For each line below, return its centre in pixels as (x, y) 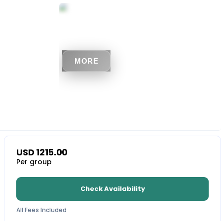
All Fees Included (42, 210)
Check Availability (112, 189)
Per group (34, 162)
